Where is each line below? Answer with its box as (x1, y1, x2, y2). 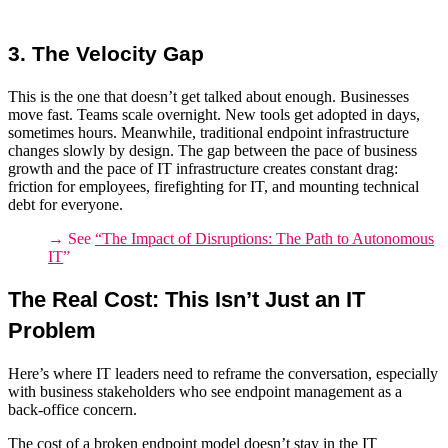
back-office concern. (8, 400, 137, 418)
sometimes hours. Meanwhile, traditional (8, 123, 267, 141)
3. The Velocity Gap (8, 41, 204, 65)
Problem (8, 318, 96, 344)
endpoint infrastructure (267, 123, 409, 141)
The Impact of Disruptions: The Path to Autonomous (102, 229, 434, 247)
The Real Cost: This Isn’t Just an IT (8, 287, 365, 313)
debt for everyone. (8, 195, 123, 213)
